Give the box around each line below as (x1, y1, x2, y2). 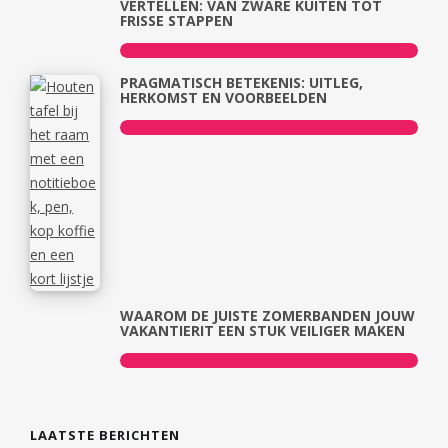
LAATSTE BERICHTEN (30, 425, 180, 444)
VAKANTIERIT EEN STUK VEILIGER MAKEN (120, 320, 405, 340)
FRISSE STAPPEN (120, 11, 233, 31)
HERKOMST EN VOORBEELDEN (120, 88, 327, 108)
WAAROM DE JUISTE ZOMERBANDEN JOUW (120, 305, 415, 325)
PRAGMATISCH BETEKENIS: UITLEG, (120, 73, 363, 93)
